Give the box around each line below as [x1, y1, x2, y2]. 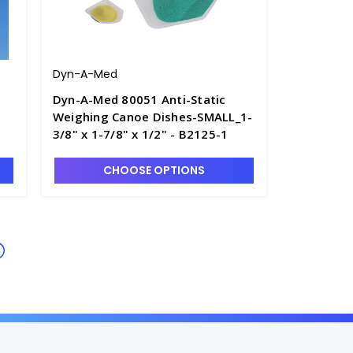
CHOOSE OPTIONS [102, 162, 205, 178]
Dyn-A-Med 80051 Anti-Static [52, 91, 226, 107]
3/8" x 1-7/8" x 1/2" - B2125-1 [52, 126, 229, 142]
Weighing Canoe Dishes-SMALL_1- [52, 109, 253, 124]
